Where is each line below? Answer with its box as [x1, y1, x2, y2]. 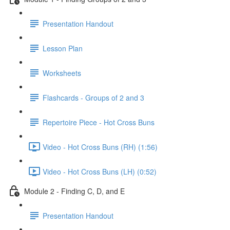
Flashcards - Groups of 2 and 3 [43, 92, 144, 103]
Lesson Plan [43, 43, 83, 53]
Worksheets [43, 67, 81, 78]
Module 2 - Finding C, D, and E [24, 185, 125, 196]
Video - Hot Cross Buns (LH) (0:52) [43, 166, 157, 177]
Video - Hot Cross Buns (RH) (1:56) [43, 141, 158, 152]
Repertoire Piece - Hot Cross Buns [43, 117, 155, 127]
